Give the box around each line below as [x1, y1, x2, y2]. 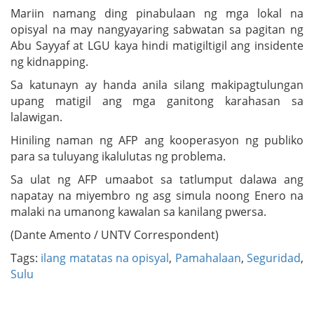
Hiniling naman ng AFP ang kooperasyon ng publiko [11, 132, 303, 148]
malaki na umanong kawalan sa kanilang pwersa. [11, 203, 266, 219]
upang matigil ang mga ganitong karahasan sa [11, 93, 303, 109]
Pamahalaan [175, 250, 241, 266]
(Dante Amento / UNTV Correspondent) [11, 226, 219, 243]
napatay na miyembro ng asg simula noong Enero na [11, 187, 303, 203]
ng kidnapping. [11, 53, 88, 69]
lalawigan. [11, 109, 62, 125]
